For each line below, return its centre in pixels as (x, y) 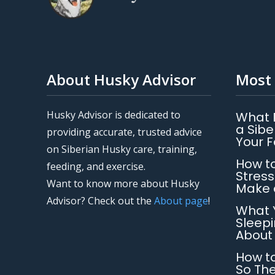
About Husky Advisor (121, 79)
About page (181, 201)
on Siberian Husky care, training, (122, 149)
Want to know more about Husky (123, 184)
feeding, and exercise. (96, 166)
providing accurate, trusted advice (124, 132)
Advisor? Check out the (100, 201)
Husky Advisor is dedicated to (114, 115)
